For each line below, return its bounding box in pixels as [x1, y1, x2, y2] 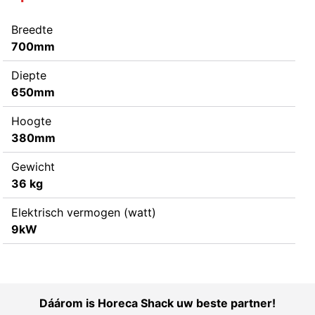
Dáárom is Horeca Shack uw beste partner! [39, 295, 276, 310]
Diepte [11, 67, 46, 82]
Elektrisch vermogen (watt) [11, 205, 156, 219]
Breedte [11, 22, 53, 37]
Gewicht [11, 159, 55, 174]
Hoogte [11, 113, 51, 128]
